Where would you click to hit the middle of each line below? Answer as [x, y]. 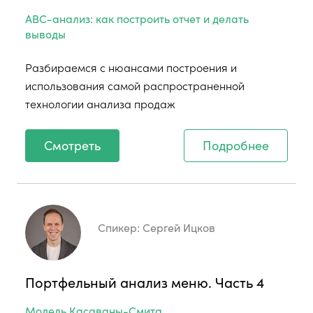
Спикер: [120, 227]
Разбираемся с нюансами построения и [131, 67]
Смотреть [72, 145]
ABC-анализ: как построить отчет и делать [137, 18]
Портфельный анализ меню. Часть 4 [145, 281]
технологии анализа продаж [100, 103]
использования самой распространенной [135, 85]
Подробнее [236, 145]
